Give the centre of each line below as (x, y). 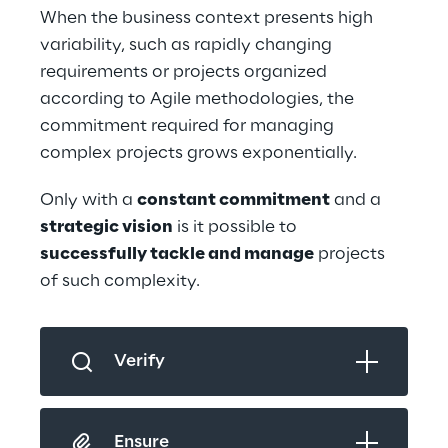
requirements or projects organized (185, 72)
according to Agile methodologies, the (199, 99)
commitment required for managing (189, 126)
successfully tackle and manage (177, 254)
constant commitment (233, 200)
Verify (139, 361)
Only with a (88, 200)
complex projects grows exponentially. (198, 153)
